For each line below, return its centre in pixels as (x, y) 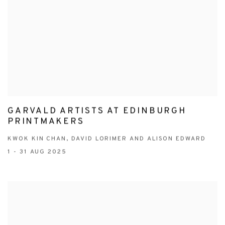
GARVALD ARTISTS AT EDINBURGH (97, 111)
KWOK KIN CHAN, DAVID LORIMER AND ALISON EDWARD (107, 139)
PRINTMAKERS (46, 122)
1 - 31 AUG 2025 (37, 152)
